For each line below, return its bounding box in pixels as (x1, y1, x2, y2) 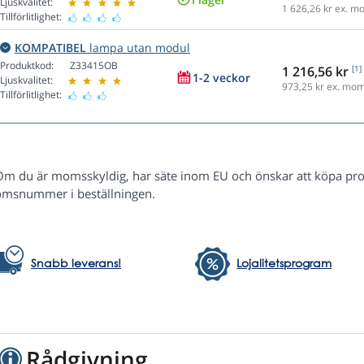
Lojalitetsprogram (236, 255, 332, 271)
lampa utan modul (86, 40, 190, 56)
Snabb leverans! (31, 255, 121, 271)
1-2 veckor (193, 70, 250, 86)
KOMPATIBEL (15, 40, 86, 56)
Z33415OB (70, 58, 118, 73)
